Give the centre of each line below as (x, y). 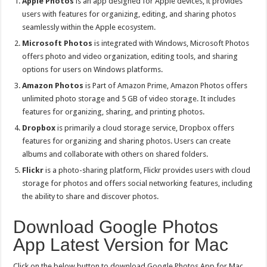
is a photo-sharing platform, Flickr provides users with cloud (147, 170)
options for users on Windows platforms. (93, 69)
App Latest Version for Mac (121, 244)
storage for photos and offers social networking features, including (138, 183)
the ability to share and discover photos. (91, 196)
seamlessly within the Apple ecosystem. (89, 27)
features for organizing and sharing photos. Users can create (127, 141)
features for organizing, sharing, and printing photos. (114, 111)
